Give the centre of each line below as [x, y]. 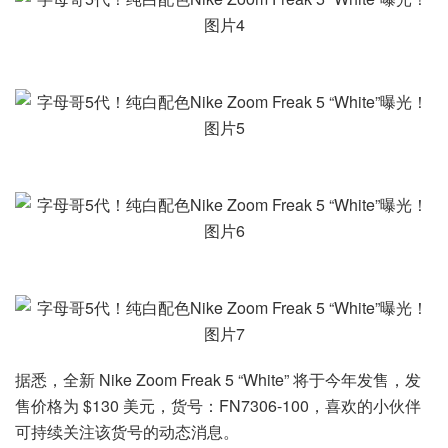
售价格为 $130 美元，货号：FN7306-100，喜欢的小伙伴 [218, 406]
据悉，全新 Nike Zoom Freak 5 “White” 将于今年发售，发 [218, 380]
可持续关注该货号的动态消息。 [127, 432]
